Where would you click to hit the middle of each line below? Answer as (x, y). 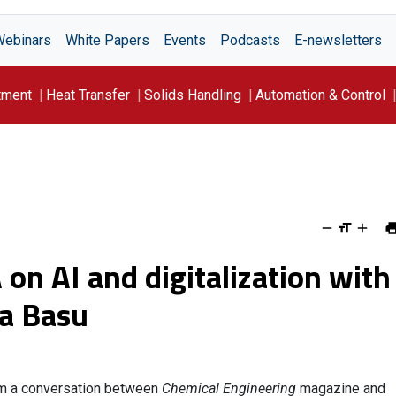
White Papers (107, 40)
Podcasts (250, 40)
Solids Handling (193, 95)
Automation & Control (320, 95)
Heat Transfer (88, 95)
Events (185, 40)
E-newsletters (338, 40)
